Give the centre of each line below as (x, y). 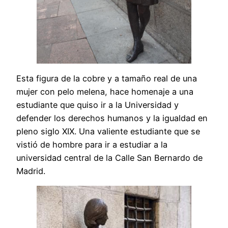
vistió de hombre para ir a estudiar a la (92, 145)
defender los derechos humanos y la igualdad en (112, 118)
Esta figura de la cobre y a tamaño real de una (107, 79)
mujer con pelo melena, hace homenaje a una (105, 92)
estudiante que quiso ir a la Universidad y (97, 105)
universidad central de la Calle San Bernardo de (109, 158)
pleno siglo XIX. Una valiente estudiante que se (108, 132)
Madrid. (31, 171)
